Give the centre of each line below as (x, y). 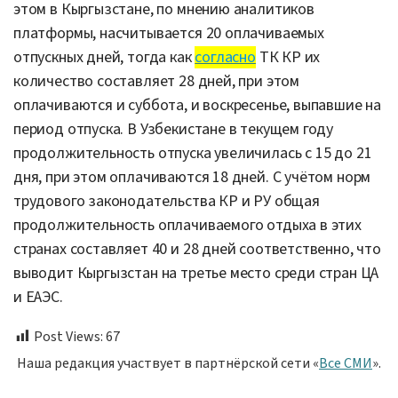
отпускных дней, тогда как (104, 57)
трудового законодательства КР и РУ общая (167, 201)
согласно (225, 57)
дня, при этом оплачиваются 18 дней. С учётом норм (192, 177)
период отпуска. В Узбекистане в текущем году (174, 129)
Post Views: (68, 336)
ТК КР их (288, 57)
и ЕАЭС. (38, 297)
